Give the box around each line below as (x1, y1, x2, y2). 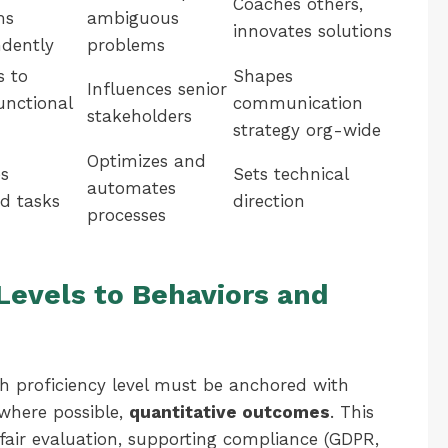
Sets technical (233, 164, 348, 184)
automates (87, 178, 176, 198)
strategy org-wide (233, 120, 381, 140)
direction (233, 191, 305, 211)
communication (233, 93, 363, 113)
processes (87, 205, 166, 225)
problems (87, 35, 165, 55)
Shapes (233, 66, 293, 86)
